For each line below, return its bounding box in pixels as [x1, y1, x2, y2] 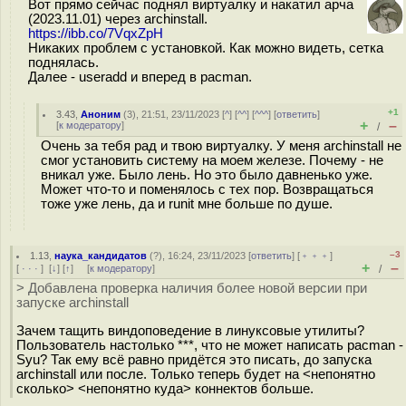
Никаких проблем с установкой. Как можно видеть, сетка [28, 41, 383, 55]
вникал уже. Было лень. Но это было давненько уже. [41, 168, 372, 182]
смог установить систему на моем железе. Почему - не [41, 153, 383, 168]
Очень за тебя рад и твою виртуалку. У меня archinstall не [41, 139, 401, 153]
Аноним [81, 109, 121, 120]
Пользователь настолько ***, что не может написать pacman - [16, 337, 403, 353]
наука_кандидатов [54, 250, 148, 261]
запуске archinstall [16, 295, 129, 310]
